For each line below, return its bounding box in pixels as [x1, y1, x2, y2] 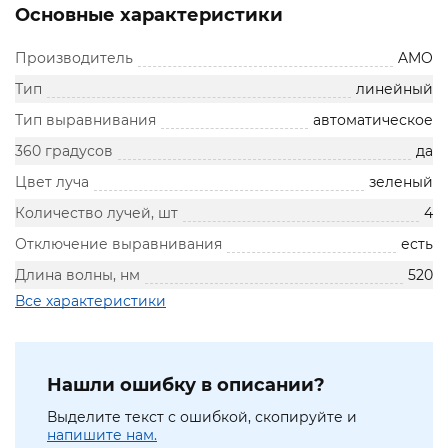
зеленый [369, 173, 433, 192]
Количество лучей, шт [15, 204, 178, 223]
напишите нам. [47, 426, 157, 445]
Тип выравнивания [15, 111, 156, 130]
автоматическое [313, 111, 433, 130]
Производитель [15, 49, 133, 68]
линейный [356, 80, 433, 99]
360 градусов [15, 142, 113, 161]
